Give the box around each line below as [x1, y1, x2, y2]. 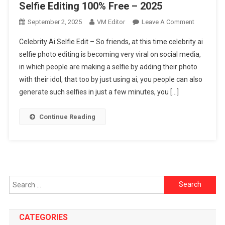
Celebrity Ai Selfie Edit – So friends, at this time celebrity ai [19, 37, 203, 46]
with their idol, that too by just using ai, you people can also [19, 75, 202, 83]
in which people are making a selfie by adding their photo [19, 62, 197, 71]
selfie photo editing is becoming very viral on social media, [19, 50, 201, 58]
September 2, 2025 [27, 18, 82, 26]
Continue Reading [39, 113, 95, 121]
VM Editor [96, 18, 125, 26]
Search [164, 177, 187, 185]
